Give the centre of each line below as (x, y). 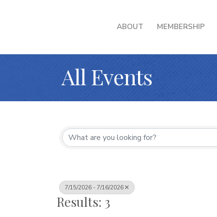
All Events (107, 76)
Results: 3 (84, 201)
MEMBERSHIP (181, 26)
